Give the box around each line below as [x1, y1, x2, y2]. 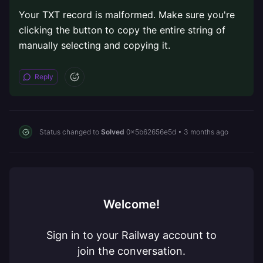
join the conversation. [77, 245, 186, 257]
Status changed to [39, 127, 101, 136]
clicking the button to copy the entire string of [19, 24, 225, 36]
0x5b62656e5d [126, 127, 176, 136]
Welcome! [103, 197, 160, 211]
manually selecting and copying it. [19, 39, 170, 51]
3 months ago [184, 127, 228, 136]
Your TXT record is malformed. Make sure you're [19, 9, 235, 21]
